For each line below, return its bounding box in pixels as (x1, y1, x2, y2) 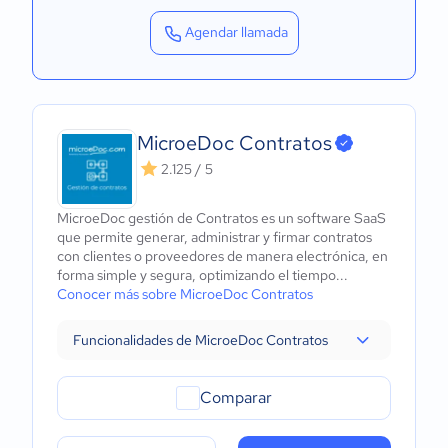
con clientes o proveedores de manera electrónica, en (57, 247, 388, 265)
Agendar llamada (184, 23, 288, 41)
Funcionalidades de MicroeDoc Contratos (73, 331, 328, 349)
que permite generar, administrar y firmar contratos (57, 228, 372, 246)
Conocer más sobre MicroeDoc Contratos (57, 285, 313, 303)
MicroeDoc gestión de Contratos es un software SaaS (57, 209, 386, 227)
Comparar (200, 387, 272, 408)
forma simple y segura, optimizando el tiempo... (57, 266, 348, 284)
